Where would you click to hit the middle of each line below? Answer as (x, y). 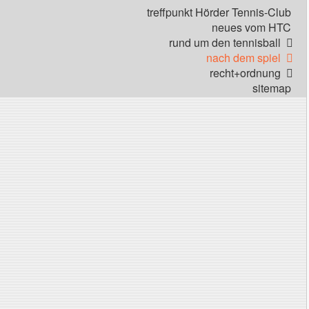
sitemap (271, 88)
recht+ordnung (245, 73)
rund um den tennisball (225, 42)
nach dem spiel (243, 58)
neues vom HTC (251, 27)
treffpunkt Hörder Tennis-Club (219, 12)
